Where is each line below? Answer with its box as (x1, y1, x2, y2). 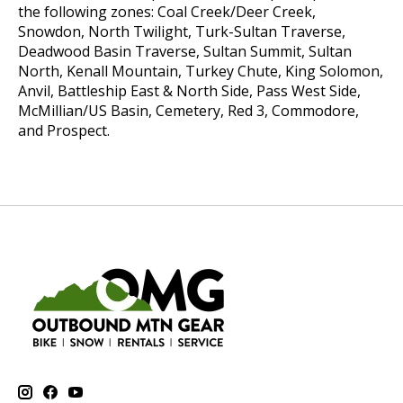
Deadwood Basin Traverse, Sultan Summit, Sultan (18, 41, 352, 62)
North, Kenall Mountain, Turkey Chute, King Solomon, (18, 61, 383, 82)
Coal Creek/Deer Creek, (157, 2, 316, 22)
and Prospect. (18, 121, 110, 141)
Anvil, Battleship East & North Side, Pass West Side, (18, 81, 361, 102)
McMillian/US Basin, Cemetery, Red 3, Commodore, (18, 101, 359, 121)
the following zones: (18, 2, 157, 22)
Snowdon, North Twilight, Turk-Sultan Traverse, (18, 22, 345, 42)
